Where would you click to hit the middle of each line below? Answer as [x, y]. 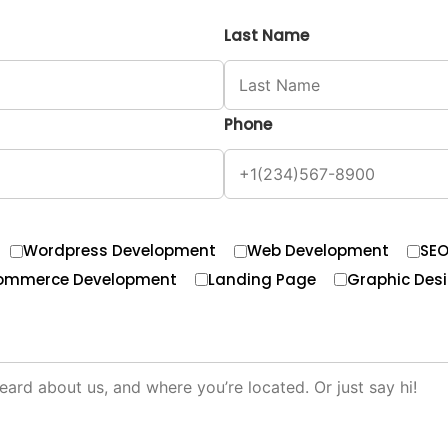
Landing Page [262, 279]
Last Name [266, 35]
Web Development [318, 250]
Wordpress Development [119, 250]
